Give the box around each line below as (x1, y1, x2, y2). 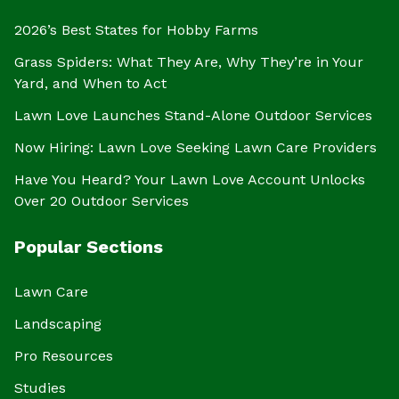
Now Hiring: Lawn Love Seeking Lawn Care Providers (14, 139, 377, 157)
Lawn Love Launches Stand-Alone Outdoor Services (14, 107, 372, 125)
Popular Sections (14, 236, 163, 258)
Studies (14, 379, 66, 397)
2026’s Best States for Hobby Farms (14, 21, 258, 39)
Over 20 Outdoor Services (14, 192, 189, 210)
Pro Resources (14, 347, 113, 365)
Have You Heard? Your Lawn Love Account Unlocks (14, 171, 365, 189)
